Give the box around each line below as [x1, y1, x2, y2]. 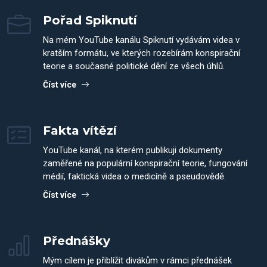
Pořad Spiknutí [43, 13, 137, 27]
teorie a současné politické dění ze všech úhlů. [43, 61, 225, 72]
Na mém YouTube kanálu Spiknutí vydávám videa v [43, 35, 240, 45]
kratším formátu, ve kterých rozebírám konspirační [43, 48, 240, 58]
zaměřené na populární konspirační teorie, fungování [43, 158, 247, 169]
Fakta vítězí [43, 123, 117, 138]
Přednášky [43, 234, 110, 248]
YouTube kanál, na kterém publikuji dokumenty [43, 145, 222, 156]
